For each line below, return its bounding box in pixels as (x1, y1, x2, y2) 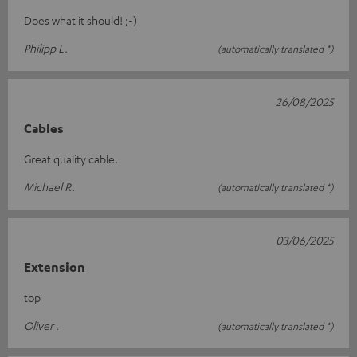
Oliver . (24, 317, 59, 332)
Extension (24, 258, 85, 275)
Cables (24, 120, 64, 136)
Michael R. (24, 178, 75, 194)
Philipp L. (24, 40, 68, 55)
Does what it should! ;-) (24, 12, 137, 27)
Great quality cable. (24, 151, 118, 166)
